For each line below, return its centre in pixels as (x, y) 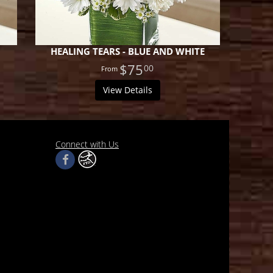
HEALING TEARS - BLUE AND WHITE (127, 51)
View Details (127, 90)
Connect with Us (87, 144)
